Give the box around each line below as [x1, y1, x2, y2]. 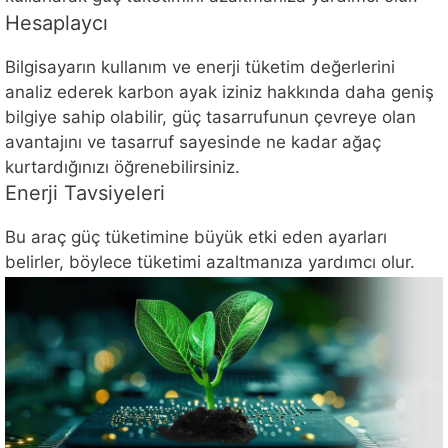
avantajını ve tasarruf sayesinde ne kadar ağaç [5, 131, 381, 152]
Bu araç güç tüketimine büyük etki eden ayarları [5, 227, 387, 248]
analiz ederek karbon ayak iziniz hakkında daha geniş [5, 81, 434, 102]
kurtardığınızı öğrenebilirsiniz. [5, 156, 240, 177]
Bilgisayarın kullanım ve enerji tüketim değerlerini [5, 56, 395, 77]
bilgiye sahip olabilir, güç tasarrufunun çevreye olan [5, 106, 416, 127]
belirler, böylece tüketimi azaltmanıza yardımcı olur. [5, 252, 415, 273]
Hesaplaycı [5, 10, 108, 35]
